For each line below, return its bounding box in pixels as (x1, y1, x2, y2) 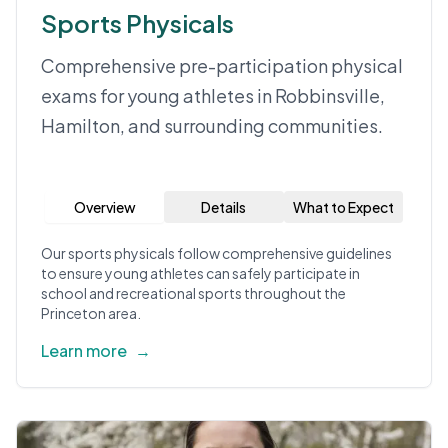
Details (201, 198, 247, 216)
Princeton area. (41, 304, 141, 322)
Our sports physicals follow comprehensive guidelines (41, 244, 392, 262)
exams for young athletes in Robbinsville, (41, 84, 385, 107)
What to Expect (292, 198, 394, 216)
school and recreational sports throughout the (41, 284, 346, 302)
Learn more (41, 340, 127, 361)
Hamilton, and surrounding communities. (41, 114, 383, 137)
